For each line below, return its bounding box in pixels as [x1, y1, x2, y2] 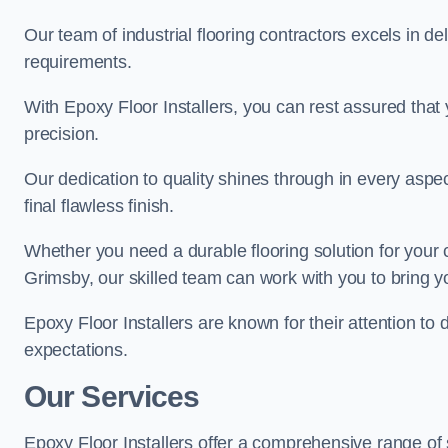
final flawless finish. [24, 196, 175, 216]
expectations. [24, 340, 128, 360]
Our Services [24, 380, 200, 413]
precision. [24, 124, 100, 144]
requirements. [24, 52, 132, 72]
